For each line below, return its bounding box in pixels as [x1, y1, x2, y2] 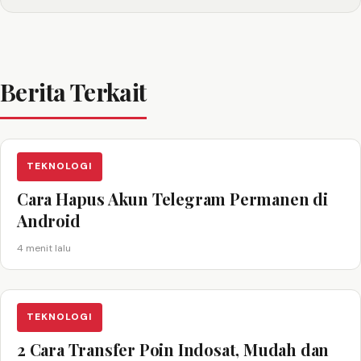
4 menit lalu [17, 241, 71, 255]
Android [17, 209, 81, 231]
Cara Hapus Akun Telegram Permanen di [17, 187, 328, 210]
